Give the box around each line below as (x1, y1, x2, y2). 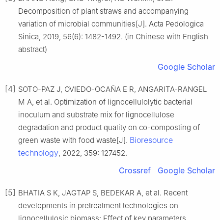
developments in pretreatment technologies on (18, 200, 178, 210)
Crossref (119, 165, 151, 175)
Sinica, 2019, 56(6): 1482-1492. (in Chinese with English (18, 31, 208, 41)
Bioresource (130, 135, 173, 145)
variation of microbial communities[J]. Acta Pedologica (18, 19, 204, 28)
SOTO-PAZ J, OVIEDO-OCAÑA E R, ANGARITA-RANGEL (18, 84, 207, 94)
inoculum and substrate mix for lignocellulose (18, 110, 174, 119)
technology (18, 147, 58, 158)
